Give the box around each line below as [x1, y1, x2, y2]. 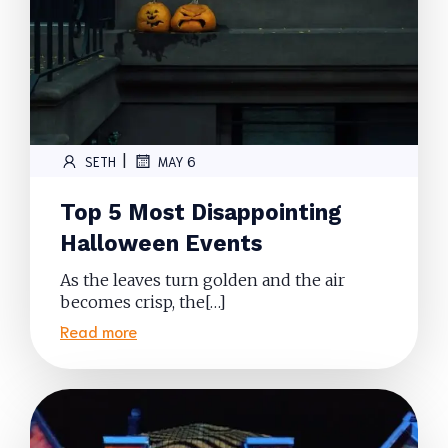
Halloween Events [60, 230, 262, 256]
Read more [60, 320, 137, 341]
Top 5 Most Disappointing [60, 199, 341, 225]
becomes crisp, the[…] [60, 292, 226, 312]
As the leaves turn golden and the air [60, 270, 345, 290]
